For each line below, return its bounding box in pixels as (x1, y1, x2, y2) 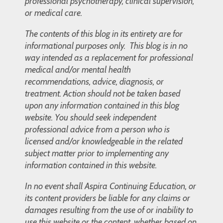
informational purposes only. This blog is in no (25, 40, 188, 51)
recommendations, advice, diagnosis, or (25, 76, 164, 87)
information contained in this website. (25, 159, 157, 171)
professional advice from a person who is (25, 123, 170, 135)
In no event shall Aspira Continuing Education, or (25, 180, 196, 192)
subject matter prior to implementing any (25, 147, 169, 159)
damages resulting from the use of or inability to (25, 204, 193, 216)
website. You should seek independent (25, 111, 156, 123)
